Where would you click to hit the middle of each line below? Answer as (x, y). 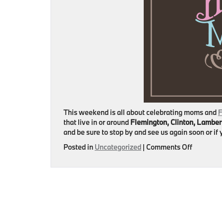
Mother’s (206, 166)
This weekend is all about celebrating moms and (141, 112)
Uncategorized (118, 147)
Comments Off (169, 147)
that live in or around (97, 122)
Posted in (79, 147)
